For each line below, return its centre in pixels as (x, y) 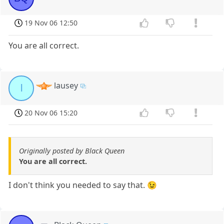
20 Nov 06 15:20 (51, 112)
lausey (66, 85)
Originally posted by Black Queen (72, 151)
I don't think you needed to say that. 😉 (83, 185)
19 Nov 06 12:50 (51, 22)
